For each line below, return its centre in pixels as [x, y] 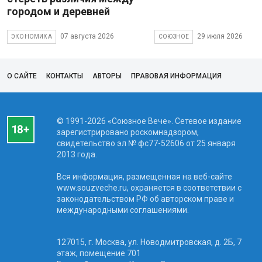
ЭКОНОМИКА [32, 36]
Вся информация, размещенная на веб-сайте [144, 176]
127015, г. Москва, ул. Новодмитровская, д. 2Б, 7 [149, 242]
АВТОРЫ [107, 76]
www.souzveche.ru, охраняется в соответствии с [149, 187]
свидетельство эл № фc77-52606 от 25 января [146, 143]
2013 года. [77, 154]
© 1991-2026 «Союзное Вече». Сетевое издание [149, 121]
